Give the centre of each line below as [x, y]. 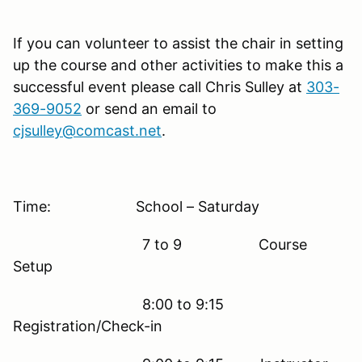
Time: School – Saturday [136, 206]
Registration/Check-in [88, 326]
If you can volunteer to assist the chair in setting [178, 43]
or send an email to [149, 108]
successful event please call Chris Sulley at [160, 86]
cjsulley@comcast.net [87, 130]
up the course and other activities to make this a [178, 65]
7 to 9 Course [160, 244]
